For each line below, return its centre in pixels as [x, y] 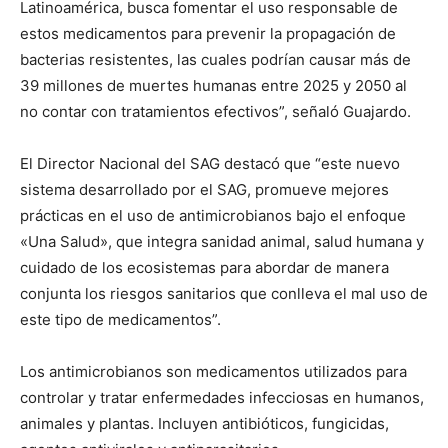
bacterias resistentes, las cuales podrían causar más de [215, 60]
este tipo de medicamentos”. [120, 320]
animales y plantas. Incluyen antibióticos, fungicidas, [204, 424]
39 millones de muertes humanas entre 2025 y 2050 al [213, 86]
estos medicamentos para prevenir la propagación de [208, 34]
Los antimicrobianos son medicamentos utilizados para [213, 372]
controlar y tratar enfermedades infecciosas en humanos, [222, 398]
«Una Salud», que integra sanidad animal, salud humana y [222, 242]
